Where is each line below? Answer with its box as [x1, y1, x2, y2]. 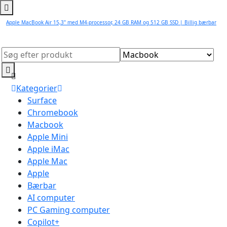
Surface [27, 95, 57, 106]
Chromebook [27, 107, 78, 118]
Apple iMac [27, 143, 69, 155]
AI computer [27, 192, 75, 203]
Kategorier [16, 83, 57, 94]
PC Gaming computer [27, 204, 110, 215]
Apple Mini [27, 131, 68, 142]
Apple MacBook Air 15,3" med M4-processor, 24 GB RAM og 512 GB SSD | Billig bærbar [6, 19, 216, 26]
